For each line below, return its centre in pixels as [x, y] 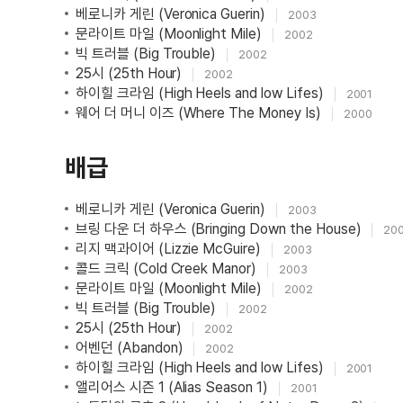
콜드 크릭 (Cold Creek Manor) [168, 269]
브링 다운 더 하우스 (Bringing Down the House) [220, 229]
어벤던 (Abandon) [131, 348]
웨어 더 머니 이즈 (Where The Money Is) [200, 113]
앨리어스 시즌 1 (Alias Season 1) [174, 387]
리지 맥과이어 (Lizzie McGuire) [170, 249]
